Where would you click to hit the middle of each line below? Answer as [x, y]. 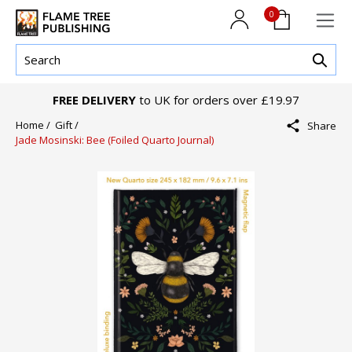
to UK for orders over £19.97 [218, 100]
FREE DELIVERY [94, 100]
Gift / [69, 125]
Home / [35, 125]
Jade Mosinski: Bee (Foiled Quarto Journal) [115, 140]
